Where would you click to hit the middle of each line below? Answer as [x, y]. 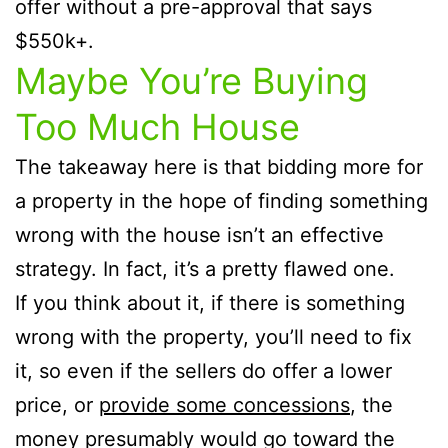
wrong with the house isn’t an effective [199, 235]
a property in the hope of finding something [221, 201]
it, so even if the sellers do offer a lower [203, 371]
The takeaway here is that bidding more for [219, 167]
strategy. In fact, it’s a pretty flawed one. [205, 269]
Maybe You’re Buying [191, 81]
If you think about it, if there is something [210, 303]
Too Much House [157, 127]
